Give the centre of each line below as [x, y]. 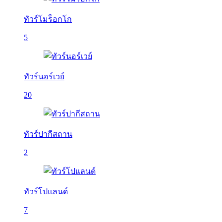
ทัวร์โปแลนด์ [46, 192]
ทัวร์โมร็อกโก [48, 19]
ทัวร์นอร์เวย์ [44, 77]
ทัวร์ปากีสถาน [48, 134]
